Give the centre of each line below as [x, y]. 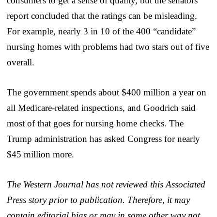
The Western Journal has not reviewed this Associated [106, 184]
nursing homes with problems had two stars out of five [108, 46]
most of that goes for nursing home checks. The [95, 123]
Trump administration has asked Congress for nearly [103, 139]
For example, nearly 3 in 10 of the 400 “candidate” [101, 31]
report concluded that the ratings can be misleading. [102, 15]
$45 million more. [40, 154]
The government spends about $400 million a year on [107, 92]
